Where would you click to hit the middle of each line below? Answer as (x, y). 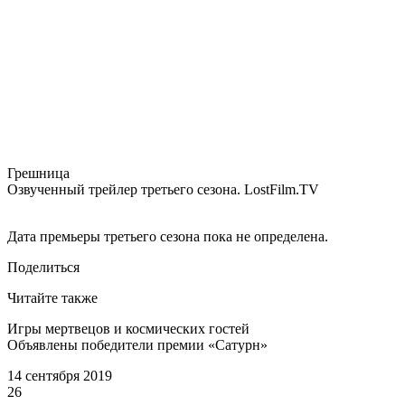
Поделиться (43, 267)
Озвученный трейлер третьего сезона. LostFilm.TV (163, 189)
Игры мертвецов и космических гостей (128, 328)
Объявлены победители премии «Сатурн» (137, 344)
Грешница (38, 173)
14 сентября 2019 (60, 375)
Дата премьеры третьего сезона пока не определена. (168, 236)
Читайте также (52, 297)
